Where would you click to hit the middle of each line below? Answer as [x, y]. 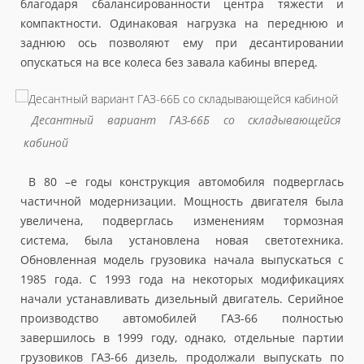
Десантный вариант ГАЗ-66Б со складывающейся [186, 120]
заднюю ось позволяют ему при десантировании [182, 43]
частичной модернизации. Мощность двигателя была [182, 201]
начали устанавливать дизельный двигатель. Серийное [182, 298]
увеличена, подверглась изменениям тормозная [182, 220]
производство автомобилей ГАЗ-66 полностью [182, 318]
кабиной [46, 143]
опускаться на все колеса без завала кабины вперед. [169, 63]
